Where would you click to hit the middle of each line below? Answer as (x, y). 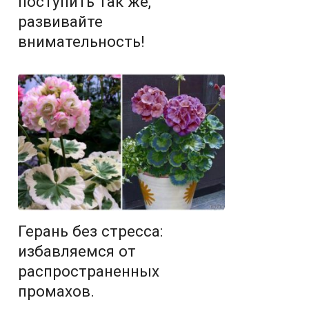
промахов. (56, 291)
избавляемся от (77, 251)
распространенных (89, 271)
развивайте (60, 22)
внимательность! (81, 42)
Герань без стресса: (90, 231)
